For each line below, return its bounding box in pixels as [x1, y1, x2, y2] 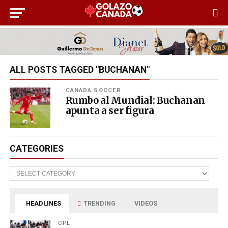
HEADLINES [24, 199, 62, 207]
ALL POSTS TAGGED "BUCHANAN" [9, 64, 150, 75]
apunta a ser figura [65, 104, 154, 117]
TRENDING [82, 199, 116, 207]
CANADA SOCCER [65, 87, 122, 94]
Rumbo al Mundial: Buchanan [65, 94, 205, 106]
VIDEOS [133, 199, 158, 207]
